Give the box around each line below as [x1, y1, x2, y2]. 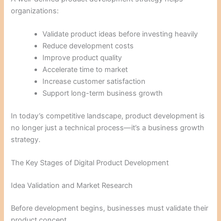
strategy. [11, 135, 41, 144]
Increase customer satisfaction [42, 77, 146, 86]
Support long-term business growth [42, 89, 163, 98]
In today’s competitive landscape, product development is [11, 111, 205, 120]
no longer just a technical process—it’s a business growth [11, 123, 205, 132]
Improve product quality [42, 53, 122, 63]
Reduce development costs [42, 41, 134, 51]
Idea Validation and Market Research [11, 181, 133, 190]
